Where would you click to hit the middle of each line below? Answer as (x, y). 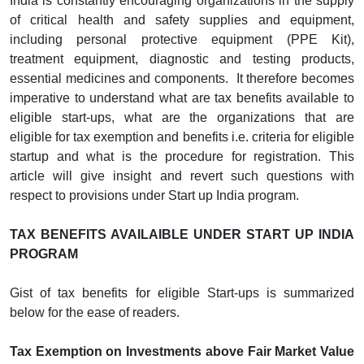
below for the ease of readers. (95, 312)
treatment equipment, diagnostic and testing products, (182, 58)
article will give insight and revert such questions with (182, 175)
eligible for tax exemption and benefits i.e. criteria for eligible (182, 136)
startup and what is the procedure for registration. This (182, 156)
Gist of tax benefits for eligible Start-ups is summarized (182, 292)
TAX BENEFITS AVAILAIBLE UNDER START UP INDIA (182, 234)
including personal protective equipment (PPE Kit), (182, 39)
